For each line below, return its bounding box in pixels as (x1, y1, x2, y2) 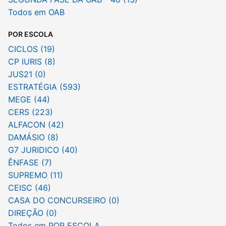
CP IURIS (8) (8, 56, 55, 67)
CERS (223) (8, 107, 53, 118)
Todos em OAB (8, 7, 65, 18)
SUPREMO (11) (8, 170, 63, 181)
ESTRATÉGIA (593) (8, 82, 81, 92)
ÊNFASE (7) (8, 157, 52, 168)
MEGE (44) (8, 94, 50, 105)
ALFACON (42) (8, 120, 64, 130)
